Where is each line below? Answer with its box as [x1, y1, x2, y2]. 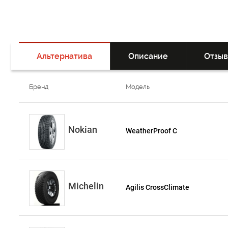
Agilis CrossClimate [126, 183, 190, 192]
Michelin [68, 181, 104, 192]
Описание [128, 51, 168, 62]
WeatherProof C [126, 127, 178, 135]
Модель [126, 83, 150, 91]
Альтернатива [37, 51, 92, 62]
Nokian [68, 124, 97, 135]
